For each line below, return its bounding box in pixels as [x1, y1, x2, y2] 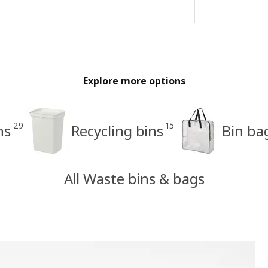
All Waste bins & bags [63, 168, 205, 188]
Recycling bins [71, 120, 164, 141]
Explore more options [83, 74, 185, 87]
